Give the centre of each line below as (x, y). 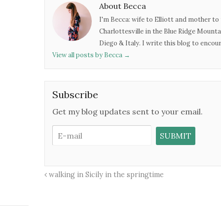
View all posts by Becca (88, 55)
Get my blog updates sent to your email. (128, 112)
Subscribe (75, 95)
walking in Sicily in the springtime (106, 175)
